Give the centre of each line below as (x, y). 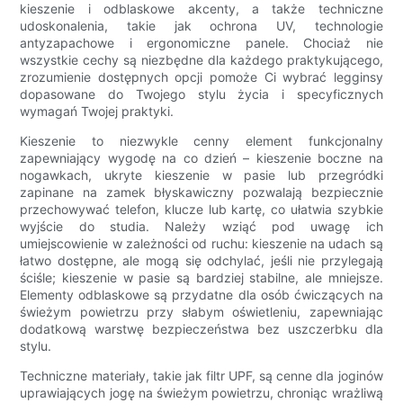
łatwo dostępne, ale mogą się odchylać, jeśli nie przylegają (201, 261)
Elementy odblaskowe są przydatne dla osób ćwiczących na (201, 295)
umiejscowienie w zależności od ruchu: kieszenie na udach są (201, 244)
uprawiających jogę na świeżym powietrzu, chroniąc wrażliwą (201, 393)
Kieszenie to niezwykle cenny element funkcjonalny (201, 141)
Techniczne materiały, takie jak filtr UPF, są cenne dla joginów (201, 376)
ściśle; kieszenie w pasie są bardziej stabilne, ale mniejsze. (201, 278)
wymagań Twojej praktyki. (97, 112)
